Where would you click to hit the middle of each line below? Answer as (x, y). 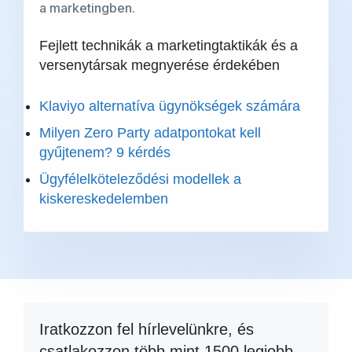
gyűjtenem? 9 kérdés (105, 152)
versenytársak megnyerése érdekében (159, 65)
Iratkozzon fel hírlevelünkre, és (147, 329)
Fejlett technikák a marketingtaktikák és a (169, 46)
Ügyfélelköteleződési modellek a (140, 179)
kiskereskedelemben (104, 199)
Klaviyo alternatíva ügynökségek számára (170, 106)
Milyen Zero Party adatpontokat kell (150, 133)
